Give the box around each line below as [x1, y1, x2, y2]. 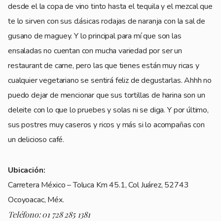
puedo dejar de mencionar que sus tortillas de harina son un [8, 89, 205, 101]
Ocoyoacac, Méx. [8, 194, 64, 205]
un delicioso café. [8, 134, 65, 145]
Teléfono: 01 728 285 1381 [8, 209, 90, 220]
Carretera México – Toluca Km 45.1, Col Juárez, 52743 [8, 179, 189, 190]
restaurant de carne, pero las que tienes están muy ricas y [8, 60, 199, 71]
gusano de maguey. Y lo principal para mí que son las [8, 30, 182, 41]
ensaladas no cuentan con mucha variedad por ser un [8, 45, 182, 56]
